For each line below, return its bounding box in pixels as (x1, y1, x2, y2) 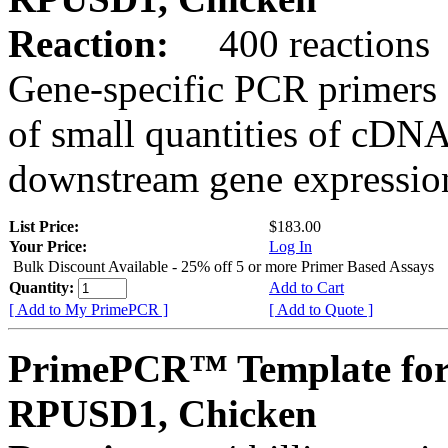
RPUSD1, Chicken (8, 391, 317, 435)
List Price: (9, 217, 83, 235)
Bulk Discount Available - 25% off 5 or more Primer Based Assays (13, 257, 434, 275)
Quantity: (9, 278, 78, 296)
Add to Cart (269, 278, 344, 296)
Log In (269, 237, 312, 255)
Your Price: (9, 237, 87, 255)
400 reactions (179, 21, 430, 65)
